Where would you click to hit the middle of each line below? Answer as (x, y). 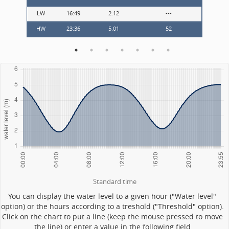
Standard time (114, 182)
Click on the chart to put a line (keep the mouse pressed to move (112, 217)
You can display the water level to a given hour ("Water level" (112, 196)
